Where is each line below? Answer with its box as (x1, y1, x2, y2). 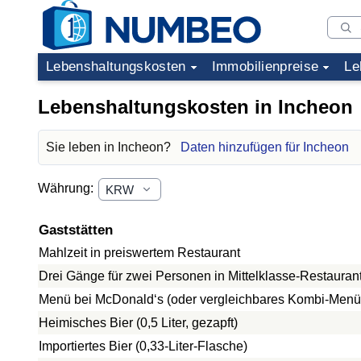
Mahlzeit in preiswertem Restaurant (39, 246, 240, 259)
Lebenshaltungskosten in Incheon (38, 96, 353, 118)
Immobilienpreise (211, 59, 319, 74)
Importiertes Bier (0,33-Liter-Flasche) (39, 339, 247, 353)
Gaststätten (39, 222, 113, 238)
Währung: (38, 181, 97, 196)
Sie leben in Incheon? (46, 140, 174, 154)
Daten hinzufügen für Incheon (180, 140, 349, 154)
